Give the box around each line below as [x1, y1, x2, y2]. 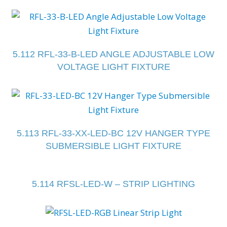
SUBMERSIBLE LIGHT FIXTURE [46, 140, 181, 151]
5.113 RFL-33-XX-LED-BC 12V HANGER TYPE [17, 128, 210, 138]
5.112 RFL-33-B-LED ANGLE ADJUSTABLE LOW [13, 49, 214, 59]
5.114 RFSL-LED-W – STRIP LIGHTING [32, 178, 195, 189]
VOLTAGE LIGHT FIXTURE [57, 61, 170, 72]
